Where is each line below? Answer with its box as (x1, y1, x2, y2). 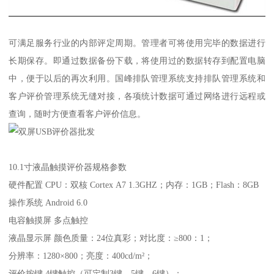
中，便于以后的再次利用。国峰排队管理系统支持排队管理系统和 (9, 73, 265, 84)
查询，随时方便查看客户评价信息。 (9, 109, 146, 119)
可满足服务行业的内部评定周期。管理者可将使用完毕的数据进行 (9, 38, 265, 48)
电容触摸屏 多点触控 (9, 215, 89, 226)
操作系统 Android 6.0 (9, 198, 88, 208)
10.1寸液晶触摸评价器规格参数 (9, 162, 127, 172)
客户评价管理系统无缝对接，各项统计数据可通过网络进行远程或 (9, 91, 265, 102)
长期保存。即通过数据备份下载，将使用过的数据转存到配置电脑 (9, 56, 265, 66)
